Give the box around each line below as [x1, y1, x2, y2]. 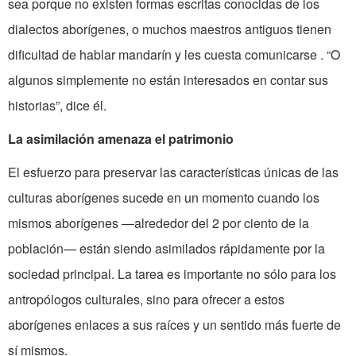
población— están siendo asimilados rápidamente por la [8, 239, 325, 258]
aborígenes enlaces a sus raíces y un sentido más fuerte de [8, 315, 341, 335]
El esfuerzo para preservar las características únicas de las [8, 163, 339, 182]
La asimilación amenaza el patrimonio [8, 130, 234, 149]
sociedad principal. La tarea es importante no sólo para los [8, 265, 336, 284]
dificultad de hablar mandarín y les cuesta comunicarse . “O [8, 45, 340, 64]
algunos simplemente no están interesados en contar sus [8, 71, 328, 90]
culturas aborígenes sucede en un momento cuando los [8, 188, 319, 207]
